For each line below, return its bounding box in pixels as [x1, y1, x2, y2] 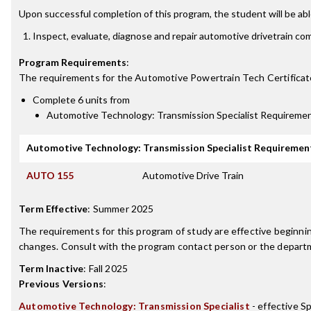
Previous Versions [19, 278, 103, 289]
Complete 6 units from [33, 94, 130, 106]
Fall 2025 [88, 262, 128, 274]
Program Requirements [19, 56, 126, 68]
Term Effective [19, 203, 88, 215]
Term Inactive [19, 262, 84, 274]
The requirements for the [19, 72, 135, 83]
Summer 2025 [92, 203, 154, 215]
